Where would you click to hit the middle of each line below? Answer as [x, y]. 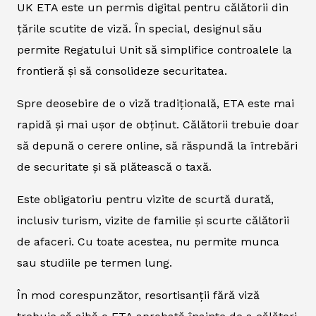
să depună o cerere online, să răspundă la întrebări [157, 145]
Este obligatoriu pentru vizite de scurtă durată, [145, 199]
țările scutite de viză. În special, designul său [140, 28]
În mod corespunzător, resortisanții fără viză [138, 295]
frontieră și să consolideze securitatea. [122, 71]
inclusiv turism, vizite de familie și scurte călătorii [153, 220]
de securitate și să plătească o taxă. [114, 166]
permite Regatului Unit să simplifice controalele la [154, 49]
